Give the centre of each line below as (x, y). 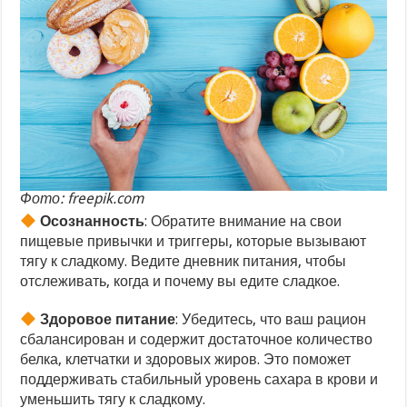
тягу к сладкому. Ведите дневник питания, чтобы (184, 262)
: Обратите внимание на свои (243, 222)
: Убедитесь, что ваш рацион (271, 320)
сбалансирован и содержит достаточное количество (197, 340)
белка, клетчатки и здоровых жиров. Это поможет (186, 360)
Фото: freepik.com (82, 199)
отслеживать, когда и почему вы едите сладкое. (180, 282)
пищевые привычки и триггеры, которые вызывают (194, 242)
